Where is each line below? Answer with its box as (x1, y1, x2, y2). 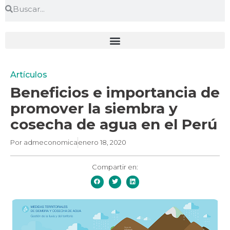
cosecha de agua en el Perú (10, 116, 217, 133)
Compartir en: (92, 163, 138, 171)
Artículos (10, 70, 47, 80)
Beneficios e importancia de (10, 84, 220, 101)
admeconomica (22, 138, 78, 146)
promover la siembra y (10, 100, 178, 117)
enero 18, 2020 (78, 138, 126, 146)
